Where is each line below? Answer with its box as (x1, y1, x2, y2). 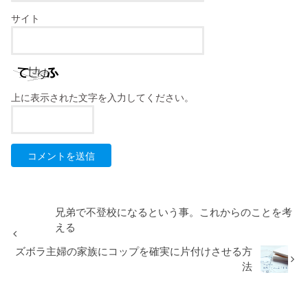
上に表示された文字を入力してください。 (11, 91, 195, 103)
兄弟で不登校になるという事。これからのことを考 (55, 206, 293, 218)
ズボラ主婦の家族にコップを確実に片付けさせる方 (15, 245, 253, 257)
